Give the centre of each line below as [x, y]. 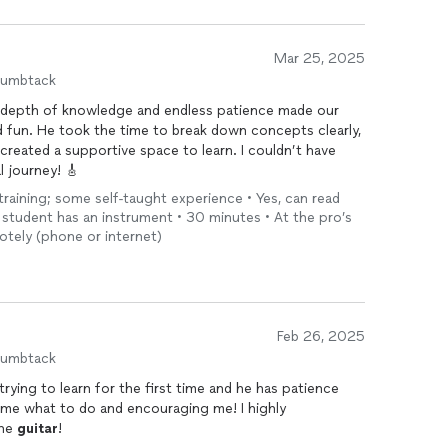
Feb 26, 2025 [321, 336]
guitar [37, 428]
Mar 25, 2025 [319, 58]
